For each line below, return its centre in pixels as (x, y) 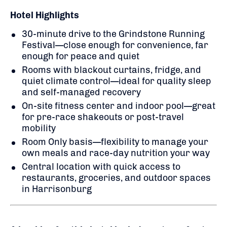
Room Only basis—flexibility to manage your (115, 142)
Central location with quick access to (101, 166)
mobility (39, 128)
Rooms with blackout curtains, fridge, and (111, 70)
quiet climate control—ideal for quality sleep (117, 81)
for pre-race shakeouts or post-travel (103, 117)
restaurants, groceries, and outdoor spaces (116, 178)
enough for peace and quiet (81, 56)
